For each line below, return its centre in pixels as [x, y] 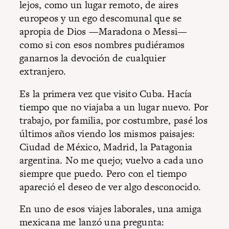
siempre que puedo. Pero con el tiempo [103, 173]
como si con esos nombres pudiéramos [102, 45]
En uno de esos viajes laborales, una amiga [111, 209]
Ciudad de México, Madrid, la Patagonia [106, 147]
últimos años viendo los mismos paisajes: [107, 133]
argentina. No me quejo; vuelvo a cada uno [111, 160]
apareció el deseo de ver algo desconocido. [110, 187]
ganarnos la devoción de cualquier [93, 58]
